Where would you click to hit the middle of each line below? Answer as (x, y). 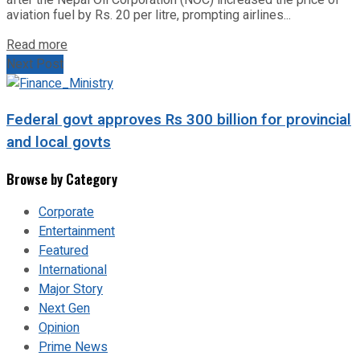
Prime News (73, 347)
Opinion (59, 327)
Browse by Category (62, 178)
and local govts (59, 143)
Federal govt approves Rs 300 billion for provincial (179, 120)
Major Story (71, 289)
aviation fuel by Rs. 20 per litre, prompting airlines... (149, 15)
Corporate (66, 212)
